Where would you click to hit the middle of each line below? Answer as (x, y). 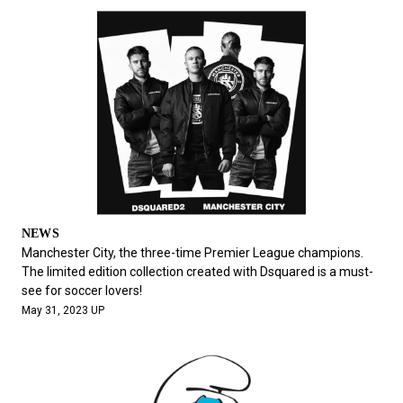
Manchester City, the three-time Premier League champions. (192, 253)
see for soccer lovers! (81, 291)
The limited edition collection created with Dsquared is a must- (197, 272)
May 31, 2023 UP (63, 311)
